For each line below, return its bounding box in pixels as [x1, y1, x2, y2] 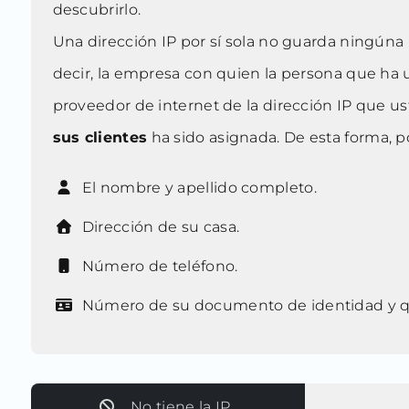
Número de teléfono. [78, 257, 238, 276]
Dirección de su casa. [78, 218, 240, 236]
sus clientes [52, 129, 148, 147]
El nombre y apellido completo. [78, 179, 317, 197]
